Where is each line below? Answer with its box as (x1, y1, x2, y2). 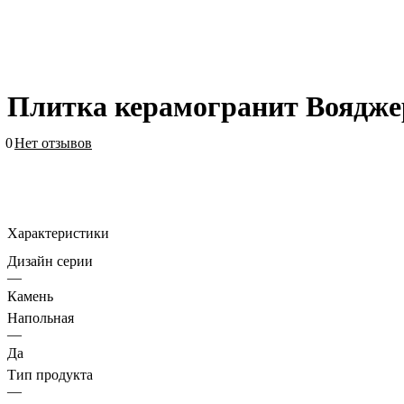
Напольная (7, 309, 74, 326)
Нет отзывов (14, 134, 92, 151)
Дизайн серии (7, 252, 93, 269)
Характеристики (7, 225, 109, 241)
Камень (7, 288, 53, 304)
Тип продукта (7, 366, 93, 382)
